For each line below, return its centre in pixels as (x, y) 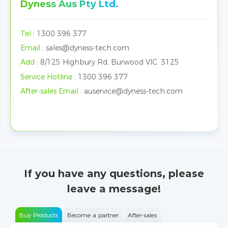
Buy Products (39, 215)
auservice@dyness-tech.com (133, 91)
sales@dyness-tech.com (88, 48)
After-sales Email (49, 91)
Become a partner (93, 215)
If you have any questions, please (114, 174)
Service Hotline (46, 77)
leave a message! (114, 189)
